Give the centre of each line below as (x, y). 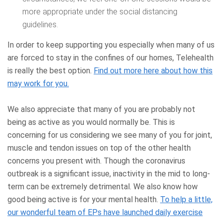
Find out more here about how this (153, 71)
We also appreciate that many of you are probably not (101, 110)
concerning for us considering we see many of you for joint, (110, 135)
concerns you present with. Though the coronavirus (96, 161)
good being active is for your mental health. (84, 200)
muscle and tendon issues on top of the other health (99, 148)
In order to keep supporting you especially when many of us (111, 45)
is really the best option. (51, 71)
